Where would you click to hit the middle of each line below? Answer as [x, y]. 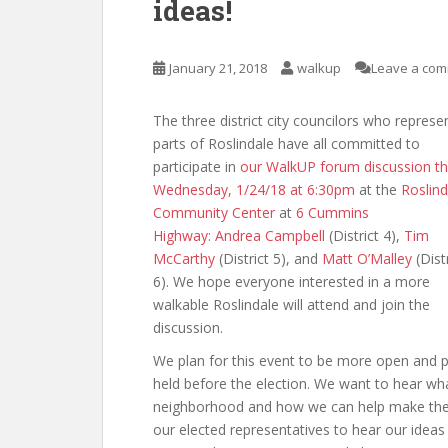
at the [378, 189]
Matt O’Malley [367, 258]
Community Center [214, 212]
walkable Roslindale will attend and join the [291, 304]
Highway [180, 235]
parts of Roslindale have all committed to [286, 143]
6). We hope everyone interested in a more [291, 281]
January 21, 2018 [218, 68]
